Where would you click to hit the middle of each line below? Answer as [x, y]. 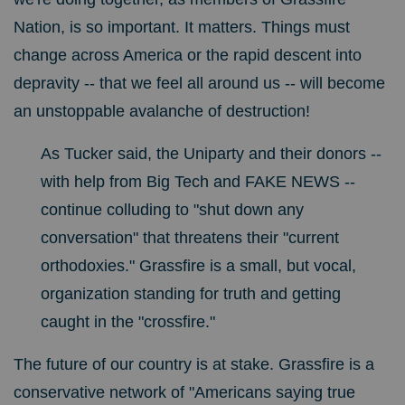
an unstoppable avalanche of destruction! [162, 112]
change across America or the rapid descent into [188, 56]
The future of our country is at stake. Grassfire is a [194, 365]
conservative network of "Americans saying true [184, 393]
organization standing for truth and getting [191, 294]
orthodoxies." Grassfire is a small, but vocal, [198, 266]
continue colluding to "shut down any [172, 210]
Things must [306, 28]
